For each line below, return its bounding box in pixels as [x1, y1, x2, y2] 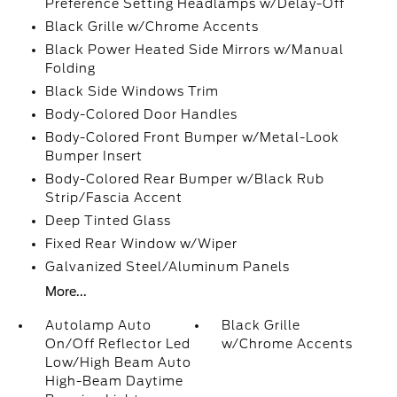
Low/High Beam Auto [44, 355, 191, 370]
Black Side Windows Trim [44, 84, 219, 99]
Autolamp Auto [44, 318, 152, 333]
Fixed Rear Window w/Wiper [44, 237, 237, 252]
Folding [44, 61, 96, 76]
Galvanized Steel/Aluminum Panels [44, 260, 290, 275]
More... [44, 284, 87, 300]
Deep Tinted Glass [44, 214, 171, 229]
